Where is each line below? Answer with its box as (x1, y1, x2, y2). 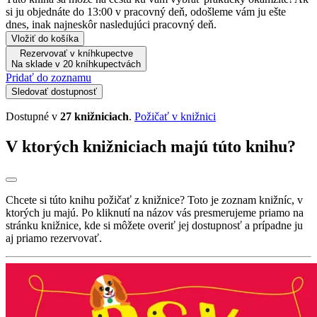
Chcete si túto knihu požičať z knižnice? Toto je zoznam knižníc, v (6, 194, 303, 207)
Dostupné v (6, 110, 60, 122)
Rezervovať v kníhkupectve (19, 47, 133, 59)
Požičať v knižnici (134, 110, 216, 122)
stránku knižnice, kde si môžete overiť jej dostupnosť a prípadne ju (6, 219, 303, 232)
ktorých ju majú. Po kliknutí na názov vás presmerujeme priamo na (6, 207, 304, 219)
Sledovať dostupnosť (11, 86, 97, 97)
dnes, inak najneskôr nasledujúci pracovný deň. (6, 18, 217, 30)
